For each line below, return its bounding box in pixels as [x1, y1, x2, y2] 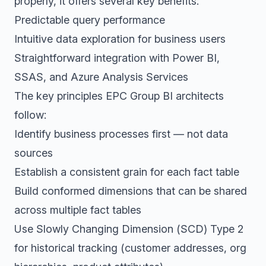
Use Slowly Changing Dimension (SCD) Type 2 [14, 223, 243, 235]
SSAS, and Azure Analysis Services [14, 71, 188, 83]
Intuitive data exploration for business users [14, 33, 226, 45]
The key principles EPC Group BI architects [14, 90, 224, 102]
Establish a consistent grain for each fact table [14, 166, 239, 178]
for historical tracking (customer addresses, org [14, 242, 246, 254]
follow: [14, 109, 46, 121]
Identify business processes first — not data [14, 128, 228, 140]
